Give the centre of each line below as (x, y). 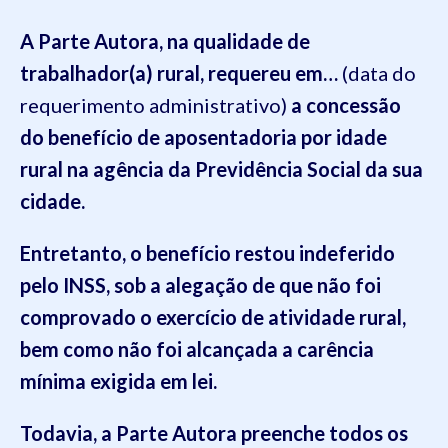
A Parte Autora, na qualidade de (165, 41)
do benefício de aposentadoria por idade (203, 137)
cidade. (52, 201)
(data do (377, 73)
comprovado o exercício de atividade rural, (213, 317)
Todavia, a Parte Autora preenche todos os (214, 433)
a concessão (346, 105)
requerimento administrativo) (155, 105)
